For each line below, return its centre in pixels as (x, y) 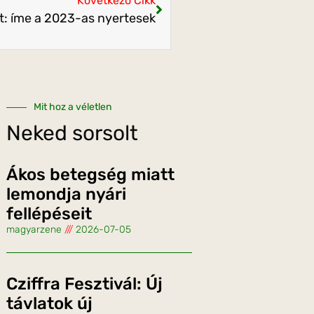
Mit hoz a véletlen (73, 107)
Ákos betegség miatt (90, 175)
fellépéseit (49, 214)
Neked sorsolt (72, 134)
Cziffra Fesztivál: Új (84, 284)
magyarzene (35, 230)
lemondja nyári (66, 194)
